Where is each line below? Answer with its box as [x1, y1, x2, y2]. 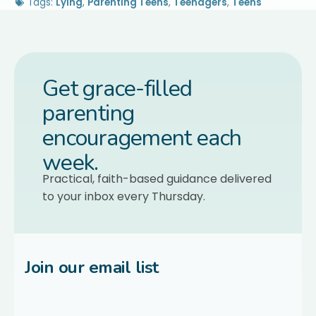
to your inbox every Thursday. [42, 188, 205, 205]
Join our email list [25, 256, 159, 279]
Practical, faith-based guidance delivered [42, 171, 272, 188]
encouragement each [42, 123, 242, 154]
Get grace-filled [42, 73, 193, 104]
